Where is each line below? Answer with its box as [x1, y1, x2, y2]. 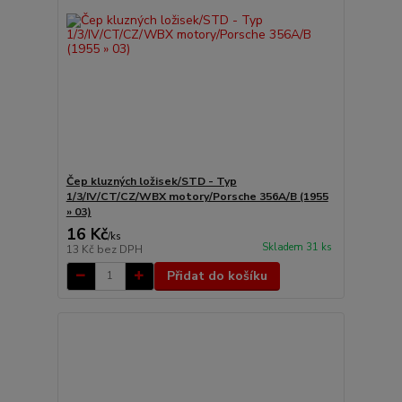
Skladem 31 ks [261, 240, 332, 254]
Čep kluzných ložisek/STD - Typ [66, 173, 237, 188]
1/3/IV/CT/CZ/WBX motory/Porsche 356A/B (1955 [66, 188, 328, 204]
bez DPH [96, 241, 143, 257]
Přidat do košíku [166, 267, 267, 284]
